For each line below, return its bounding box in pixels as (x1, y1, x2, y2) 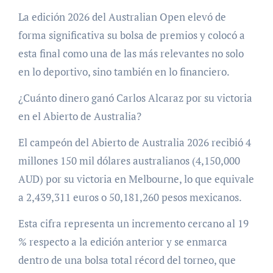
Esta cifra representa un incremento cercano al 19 (18, 216, 249, 230)
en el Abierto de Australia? (18, 108, 141, 123)
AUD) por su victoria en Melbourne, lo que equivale (18, 171, 254, 186)
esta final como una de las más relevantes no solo (18, 46, 244, 60)
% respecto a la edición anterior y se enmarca (18, 234, 227, 249)
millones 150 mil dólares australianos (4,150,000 (18, 153, 240, 168)
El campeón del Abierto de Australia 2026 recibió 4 (18, 135, 251, 149)
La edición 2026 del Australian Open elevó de (18, 9, 226, 24)
